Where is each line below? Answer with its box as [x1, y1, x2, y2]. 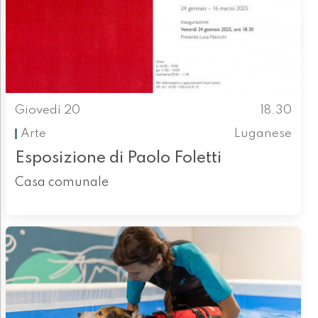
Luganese [234, 127, 292, 140]
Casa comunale [14, 176, 109, 190]
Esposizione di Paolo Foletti [14, 150, 221, 167]
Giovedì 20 [14, 104, 80, 117]
